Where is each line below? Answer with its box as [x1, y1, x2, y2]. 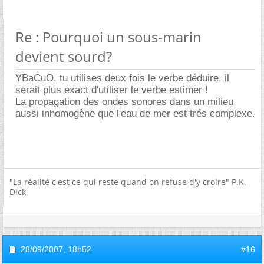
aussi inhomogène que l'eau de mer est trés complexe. [15, 107, 255, 119]
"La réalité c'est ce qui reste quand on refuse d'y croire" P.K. [9, 176, 246, 187]
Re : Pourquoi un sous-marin [15, 27, 202, 47]
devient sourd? [15, 46, 112, 66]
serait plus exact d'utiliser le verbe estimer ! [15, 84, 208, 95]
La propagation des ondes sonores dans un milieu [15, 95, 233, 107]
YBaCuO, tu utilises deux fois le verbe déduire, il [15, 72, 229, 84]
